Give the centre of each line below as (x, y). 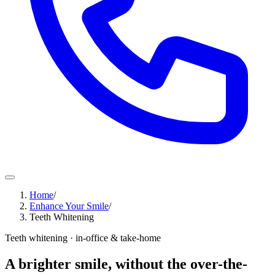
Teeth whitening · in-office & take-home (83, 238)
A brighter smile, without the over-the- (126, 264)
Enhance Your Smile (69, 206)
